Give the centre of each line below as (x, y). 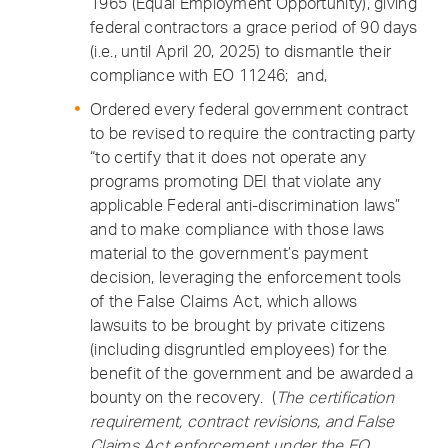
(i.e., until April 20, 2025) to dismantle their (241, 51)
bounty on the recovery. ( (183, 397)
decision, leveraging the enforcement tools (246, 277)
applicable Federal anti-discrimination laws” (245, 205)
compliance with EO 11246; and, (209, 75)
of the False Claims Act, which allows (224, 301)
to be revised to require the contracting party (253, 133)
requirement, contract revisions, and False (242, 421)
